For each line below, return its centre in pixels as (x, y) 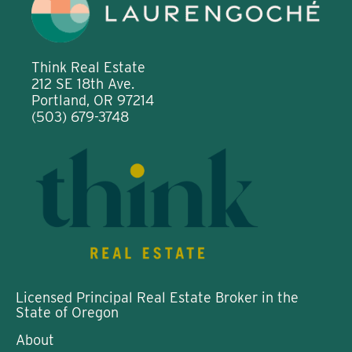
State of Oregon (67, 312)
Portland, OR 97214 (93, 101)
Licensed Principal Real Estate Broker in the (157, 297)
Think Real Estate (88, 68)
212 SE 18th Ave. (83, 84)
